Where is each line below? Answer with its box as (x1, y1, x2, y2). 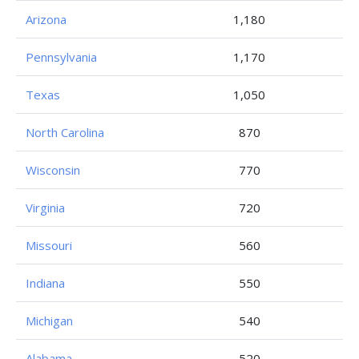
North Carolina (26, 124, 104, 140)
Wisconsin (26, 162, 80, 178)
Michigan (26, 313, 73, 329)
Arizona (26, 11, 67, 27)
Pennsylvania (26, 49, 97, 65)
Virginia (26, 200, 65, 216)
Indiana (26, 275, 65, 291)
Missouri (26, 237, 72, 253)
